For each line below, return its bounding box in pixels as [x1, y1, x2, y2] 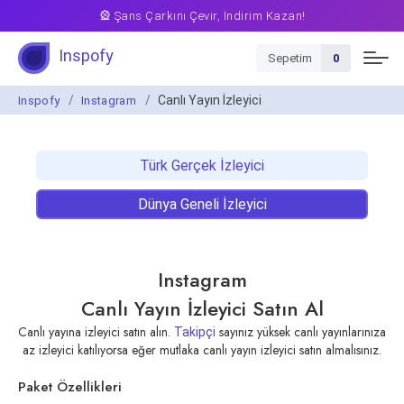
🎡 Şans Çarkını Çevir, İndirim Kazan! [98, 9, 306, 23]
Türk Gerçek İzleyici [140, 157, 264, 175]
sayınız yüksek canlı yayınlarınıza [216, 322, 386, 341]
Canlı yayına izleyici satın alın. [18, 322, 174, 341]
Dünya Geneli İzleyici [137, 196, 267, 214]
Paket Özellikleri [18, 376, 122, 397]
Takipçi [174, 324, 216, 339]
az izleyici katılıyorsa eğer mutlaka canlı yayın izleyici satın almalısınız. [23, 340, 381, 359]
